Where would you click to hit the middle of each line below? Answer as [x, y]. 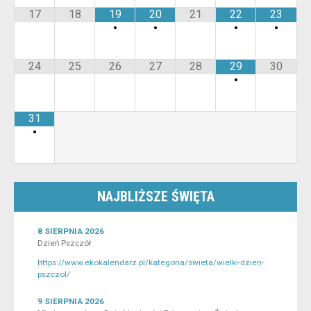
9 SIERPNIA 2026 [71, 302]
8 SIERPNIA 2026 [71, 231]
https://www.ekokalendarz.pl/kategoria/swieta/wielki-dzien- [151, 263]
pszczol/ [54, 275]
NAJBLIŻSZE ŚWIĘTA [155, 196]
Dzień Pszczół [64, 243]
